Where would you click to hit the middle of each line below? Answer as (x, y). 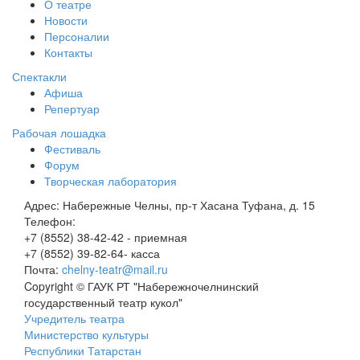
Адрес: (43, 205)
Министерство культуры (86, 334)
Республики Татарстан (83, 350)
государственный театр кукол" (103, 302)
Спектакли (39, 76)
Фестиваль (72, 149)
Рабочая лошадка (59, 133)
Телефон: (50, 221)
